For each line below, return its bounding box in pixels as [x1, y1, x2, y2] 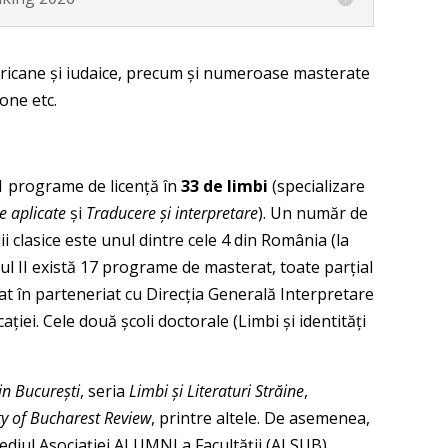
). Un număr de [257, 202, 368, 225]
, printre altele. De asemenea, [150, 407, 370, 430]
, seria [79, 380, 129, 403]
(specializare [267, 175, 365, 198]
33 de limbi [180, 175, 268, 198]
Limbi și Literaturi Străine [128, 380, 304, 403]
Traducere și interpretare [85, 202, 258, 225]
